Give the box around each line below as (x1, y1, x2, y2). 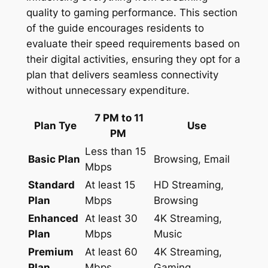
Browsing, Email (153, 153, 230, 165)
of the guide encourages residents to (26, 22, 204, 35)
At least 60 (84, 245, 138, 258)
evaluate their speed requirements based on (26, 38, 240, 50)
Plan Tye (33, 119, 77, 132)
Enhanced (28, 212, 78, 224)
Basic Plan (28, 153, 80, 165)
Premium (28, 245, 74, 258)
